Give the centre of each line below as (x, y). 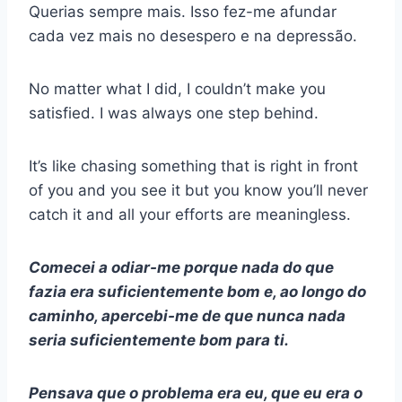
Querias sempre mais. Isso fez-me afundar (183, 12)
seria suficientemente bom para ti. (159, 341)
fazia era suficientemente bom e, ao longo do (197, 292)
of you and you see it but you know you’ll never (198, 191)
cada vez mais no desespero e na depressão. (193, 36)
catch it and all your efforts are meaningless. (190, 215)
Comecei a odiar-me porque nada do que (181, 268)
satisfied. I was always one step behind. (174, 114)
